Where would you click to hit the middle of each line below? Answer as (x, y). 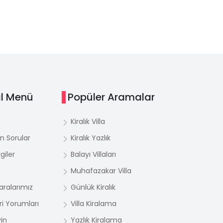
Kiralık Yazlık (91, 138)
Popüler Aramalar (111, 97)
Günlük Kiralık (93, 187)
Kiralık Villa (88, 121)
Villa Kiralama (94, 204)
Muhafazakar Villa (101, 171)
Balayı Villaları (93, 154)
